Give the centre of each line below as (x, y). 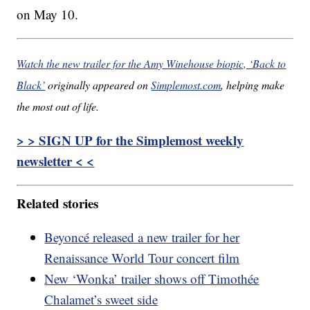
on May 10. (48, 15)
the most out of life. (58, 107)
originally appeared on (98, 85)
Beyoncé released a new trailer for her (142, 237)
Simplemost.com (186, 85)
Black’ (31, 85)
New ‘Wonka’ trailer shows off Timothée (152, 278)
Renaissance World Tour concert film (142, 257)
